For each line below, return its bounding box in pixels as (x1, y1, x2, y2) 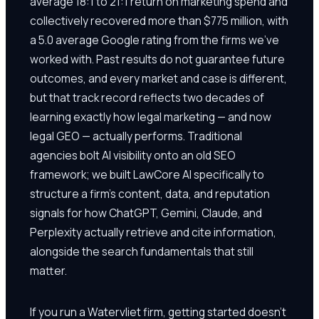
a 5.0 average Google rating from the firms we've (30, 31, 279, 48)
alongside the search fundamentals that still (30, 243, 253, 259)
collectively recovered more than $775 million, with (30, 12, 288, 28)
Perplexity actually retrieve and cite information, (30, 224, 276, 240)
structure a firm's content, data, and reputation (30, 185, 270, 202)
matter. (30, 262, 67, 278)
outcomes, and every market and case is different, (30, 70, 287, 86)
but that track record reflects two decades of (30, 89, 264, 105)
